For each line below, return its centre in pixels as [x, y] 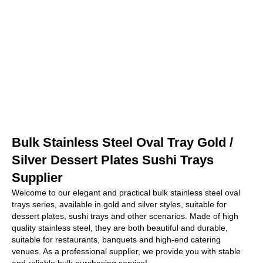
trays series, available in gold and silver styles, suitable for [119, 204]
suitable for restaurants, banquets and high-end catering [116, 239]
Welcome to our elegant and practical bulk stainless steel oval [126, 192]
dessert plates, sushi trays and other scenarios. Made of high [125, 216]
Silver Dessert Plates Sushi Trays [113, 160]
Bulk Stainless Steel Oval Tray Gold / [122, 142]
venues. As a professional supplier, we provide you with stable [126, 251]
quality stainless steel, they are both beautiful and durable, [120, 227]
